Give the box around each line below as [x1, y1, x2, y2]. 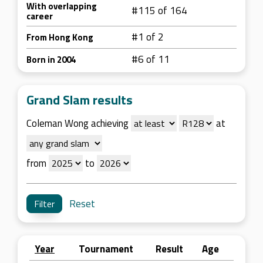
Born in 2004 [26, 53, 76, 66]
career [26, 9, 53, 23]
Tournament [78, 241, 133, 257]
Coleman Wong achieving [26, 116, 131, 131]
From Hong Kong [26, 31, 93, 44]
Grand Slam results [26, 90, 133, 110]
